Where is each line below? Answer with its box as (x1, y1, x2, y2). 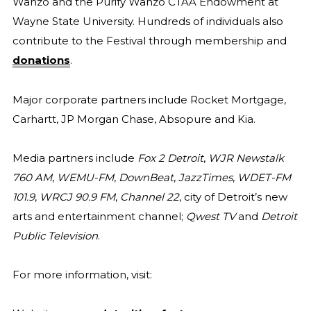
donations (12, 53, 70, 67)
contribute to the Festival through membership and (12, 34, 287, 48)
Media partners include (12, 151, 137, 165)
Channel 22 (119, 190, 179, 203)
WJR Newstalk (208, 151, 284, 165)
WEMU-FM (56, 170, 114, 184)
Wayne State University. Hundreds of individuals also (12, 15, 283, 28)
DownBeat (118, 170, 174, 184)
